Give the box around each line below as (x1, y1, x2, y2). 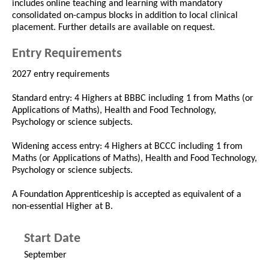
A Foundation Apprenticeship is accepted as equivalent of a (12, 190, 241, 200)
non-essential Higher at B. (12, 202, 113, 212)
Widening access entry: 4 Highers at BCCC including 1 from (12, 142, 243, 152)
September (24, 250, 67, 261)
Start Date (24, 232, 80, 246)
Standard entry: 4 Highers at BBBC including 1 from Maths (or (12, 94, 253, 104)
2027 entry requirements (12, 70, 109, 80)
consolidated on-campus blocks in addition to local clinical (12, 11, 238, 21)
